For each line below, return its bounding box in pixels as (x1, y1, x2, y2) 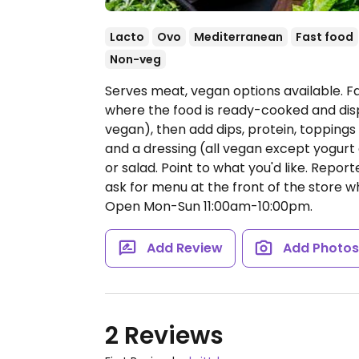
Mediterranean (194, 29, 283, 45)
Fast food (296, 29, 353, 45)
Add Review (146, 239, 223, 257)
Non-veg (110, 51, 161, 67)
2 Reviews (105, 319, 224, 353)
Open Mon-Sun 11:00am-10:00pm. (105, 197, 313, 216)
